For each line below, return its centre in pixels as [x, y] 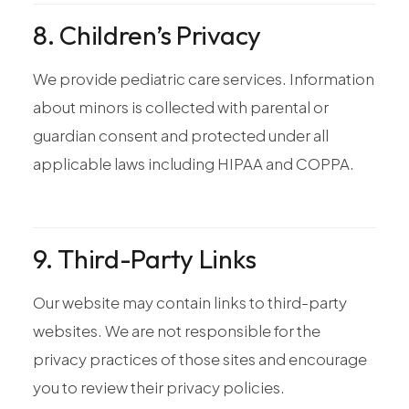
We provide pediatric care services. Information [204, 78]
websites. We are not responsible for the [177, 330]
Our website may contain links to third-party [190, 302]
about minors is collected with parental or [181, 106]
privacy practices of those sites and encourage [200, 358]
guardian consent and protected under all [181, 135]
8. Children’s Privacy [147, 34]
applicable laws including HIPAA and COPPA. [194, 163]
